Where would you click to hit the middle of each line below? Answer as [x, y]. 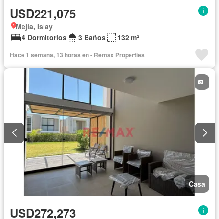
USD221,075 [43, 13]
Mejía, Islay [34, 26]
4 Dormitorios [44, 37]
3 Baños [92, 37]
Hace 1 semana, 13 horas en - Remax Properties [77, 55]
